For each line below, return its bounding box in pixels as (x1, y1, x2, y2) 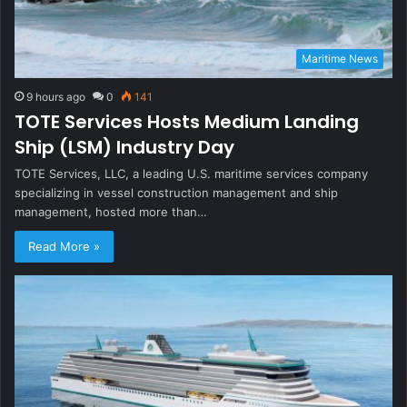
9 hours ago (26, 89, 85, 104)
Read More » (28, 238, 100, 253)
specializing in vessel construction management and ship (15, 184, 338, 200)
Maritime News (302, 51, 378, 65)
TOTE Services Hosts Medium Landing (15, 108, 359, 134)
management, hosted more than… (15, 203, 207, 219)
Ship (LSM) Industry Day (15, 134, 234, 160)
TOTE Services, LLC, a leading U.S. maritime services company (15, 165, 368, 181)
